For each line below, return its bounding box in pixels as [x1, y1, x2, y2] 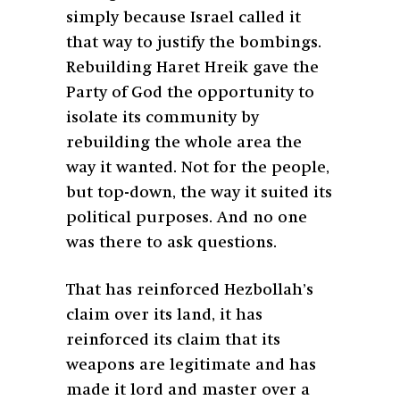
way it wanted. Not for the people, [66, 159, 329, 176]
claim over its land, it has [66, 306, 262, 323]
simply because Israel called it [66, 9, 301, 26]
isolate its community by [66, 109, 259, 126]
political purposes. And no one [66, 209, 307, 226]
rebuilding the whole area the [66, 134, 302, 151]
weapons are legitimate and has [66, 356, 316, 373]
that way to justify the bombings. [66, 34, 321, 51]
